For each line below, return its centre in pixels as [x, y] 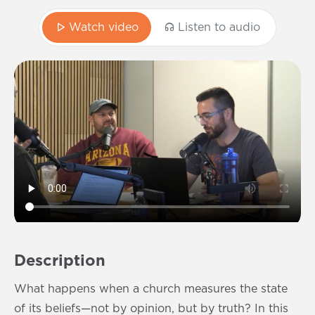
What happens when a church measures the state [151, 289]
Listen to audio [219, 27]
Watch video [104, 27]
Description [60, 261]
